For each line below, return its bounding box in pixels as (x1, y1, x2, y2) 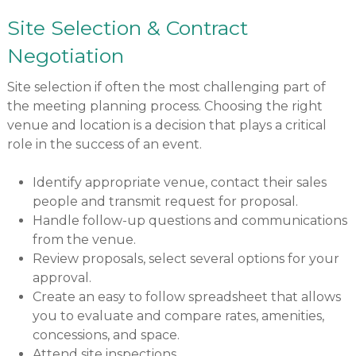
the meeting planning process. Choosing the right (6, 99, 323, 114)
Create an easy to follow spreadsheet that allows (32, 289, 341, 305)
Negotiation (6, 44, 124, 68)
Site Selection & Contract (6, 16, 248, 41)
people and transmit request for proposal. (32, 194, 298, 210)
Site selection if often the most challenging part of (6, 79, 326, 95)
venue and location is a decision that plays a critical (6, 118, 327, 133)
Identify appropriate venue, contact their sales (32, 175, 327, 191)
